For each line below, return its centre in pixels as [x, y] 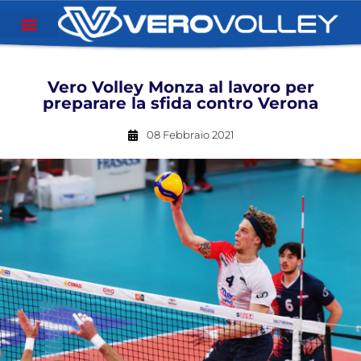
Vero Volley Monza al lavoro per [180, 87]
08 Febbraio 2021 [190, 135]
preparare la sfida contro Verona [180, 103]
